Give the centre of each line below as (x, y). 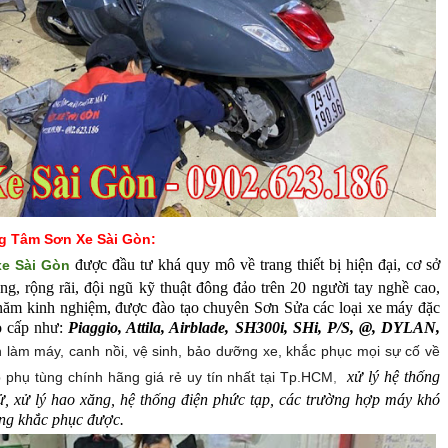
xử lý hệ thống (391, 377)
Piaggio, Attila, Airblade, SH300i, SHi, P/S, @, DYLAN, (254, 328)
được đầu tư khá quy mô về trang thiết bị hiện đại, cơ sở (258, 265)
